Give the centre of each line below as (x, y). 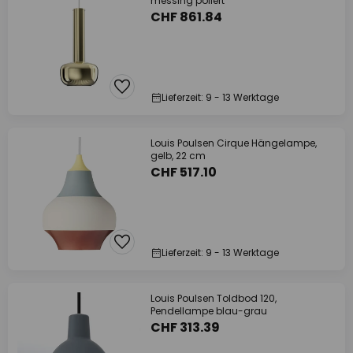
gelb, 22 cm (178, 156)
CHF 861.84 (186, 17)
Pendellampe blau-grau (209, 311)
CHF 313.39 (185, 327)
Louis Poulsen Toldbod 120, (214, 298)
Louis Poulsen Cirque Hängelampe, (234, 143)
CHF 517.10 (184, 172)
